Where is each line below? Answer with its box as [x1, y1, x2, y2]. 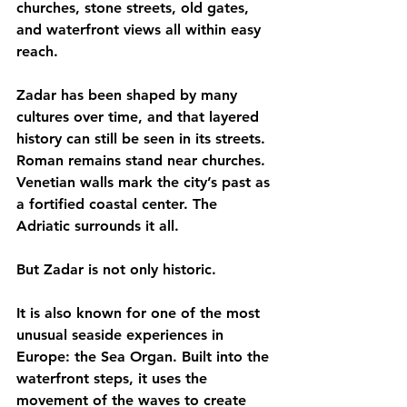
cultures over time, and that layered [16, 108, 263, 125]
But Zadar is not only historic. [16, 261, 216, 278]
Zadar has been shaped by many [16, 86, 242, 104]
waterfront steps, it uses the [16, 370, 212, 387]
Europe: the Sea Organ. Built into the [16, 348, 273, 365]
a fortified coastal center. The [16, 195, 222, 213]
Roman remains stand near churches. [16, 152, 270, 169]
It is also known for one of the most [16, 304, 264, 322]
